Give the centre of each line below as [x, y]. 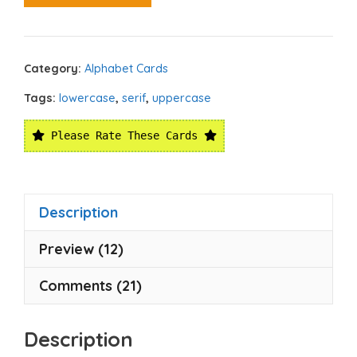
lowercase [87, 98]
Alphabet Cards [126, 69]
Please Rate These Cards [124, 136]
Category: [54, 69]
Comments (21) [90, 286]
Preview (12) [81, 249]
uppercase [182, 98]
